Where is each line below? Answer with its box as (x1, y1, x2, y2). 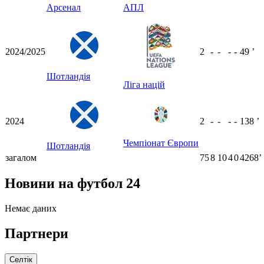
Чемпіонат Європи (123, 137, 199, 148)
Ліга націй (123, 79, 165, 90)
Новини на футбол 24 (5, 175, 140, 191)
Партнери (5, 225, 68, 241)
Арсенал (47, 2, 81, 12)
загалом (5, 152, 37, 163)
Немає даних (5, 203, 57, 213)
